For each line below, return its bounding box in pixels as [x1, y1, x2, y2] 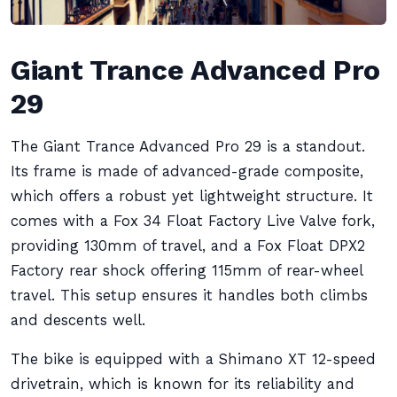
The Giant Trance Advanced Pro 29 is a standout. [11, 138, 365, 155]
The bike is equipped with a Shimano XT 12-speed [11, 351, 376, 368]
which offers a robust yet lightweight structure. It [11, 188, 373, 205]
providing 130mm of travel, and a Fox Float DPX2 [11, 237, 365, 254]
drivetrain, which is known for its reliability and [11, 376, 354, 393]
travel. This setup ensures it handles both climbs [11, 287, 368, 304]
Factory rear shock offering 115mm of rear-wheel [11, 262, 362, 279]
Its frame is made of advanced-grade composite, [11, 163, 363, 180]
